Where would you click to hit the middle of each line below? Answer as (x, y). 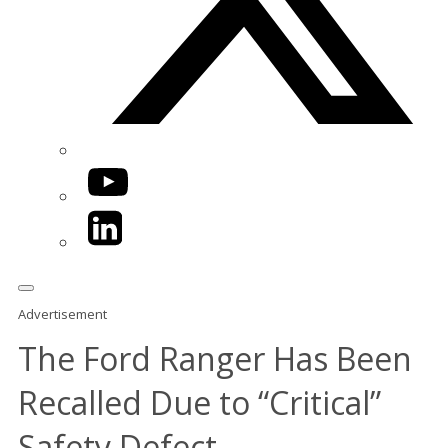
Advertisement (62, 314)
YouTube (120, 173)
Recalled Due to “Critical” (199, 403)
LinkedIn (118, 219)
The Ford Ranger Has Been (215, 359)
